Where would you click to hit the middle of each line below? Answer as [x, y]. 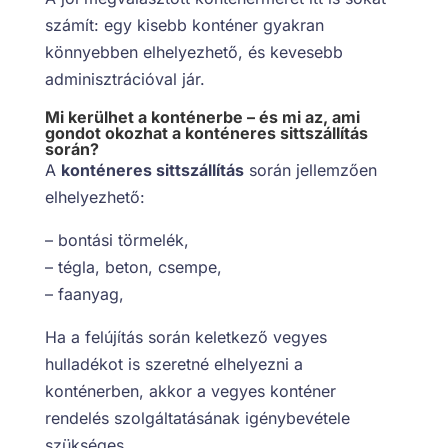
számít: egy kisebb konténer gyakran [184, 24]
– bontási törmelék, [116, 239]
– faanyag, [84, 293]
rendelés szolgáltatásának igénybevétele [197, 417]
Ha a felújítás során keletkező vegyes [185, 336]
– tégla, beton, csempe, [133, 266]
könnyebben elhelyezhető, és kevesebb [193, 51]
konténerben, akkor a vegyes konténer [190, 390]
